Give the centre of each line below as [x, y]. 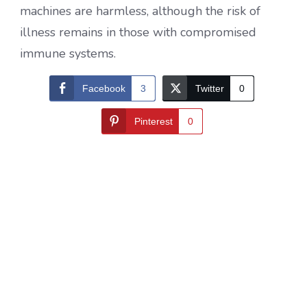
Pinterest [153, 121]
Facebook [104, 88]
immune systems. [68, 53]
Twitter [210, 88]
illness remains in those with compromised [138, 32]
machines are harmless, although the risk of [140, 11]
